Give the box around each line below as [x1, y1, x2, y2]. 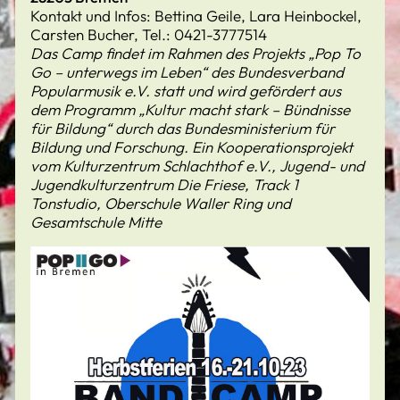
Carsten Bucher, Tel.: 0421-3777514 [30, 25, 267, 44]
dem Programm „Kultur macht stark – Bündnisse [30, 100, 350, 119]
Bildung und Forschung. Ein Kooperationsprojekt [30, 137, 353, 156]
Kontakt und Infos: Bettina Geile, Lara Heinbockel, [30, 6, 362, 25]
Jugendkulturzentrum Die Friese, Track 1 [30, 175, 298, 194]
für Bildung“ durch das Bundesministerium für [30, 119, 335, 137]
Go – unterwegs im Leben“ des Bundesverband [30, 62, 344, 81]
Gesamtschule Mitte [30, 212, 162, 231]
